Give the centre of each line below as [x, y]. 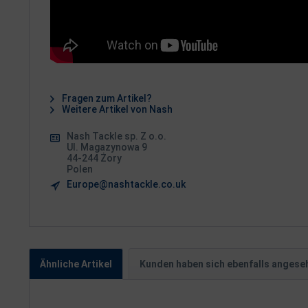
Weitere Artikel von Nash [116, 109]
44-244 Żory [94, 158]
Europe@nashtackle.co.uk [126, 184]
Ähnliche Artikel [76, 264]
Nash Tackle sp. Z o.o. [117, 136]
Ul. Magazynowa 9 [107, 147]
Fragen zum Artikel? [106, 98]
